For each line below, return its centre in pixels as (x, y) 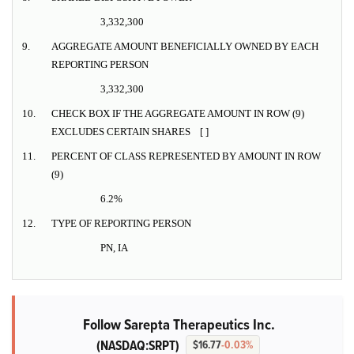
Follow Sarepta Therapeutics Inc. (179, 325)
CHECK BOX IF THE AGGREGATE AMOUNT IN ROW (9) (178, 114)
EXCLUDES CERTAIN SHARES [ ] (130, 132)
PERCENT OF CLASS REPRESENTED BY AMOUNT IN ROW (186, 156)
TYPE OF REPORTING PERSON (121, 224)
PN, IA (114, 248)
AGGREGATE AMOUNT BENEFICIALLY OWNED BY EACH (185, 47)
